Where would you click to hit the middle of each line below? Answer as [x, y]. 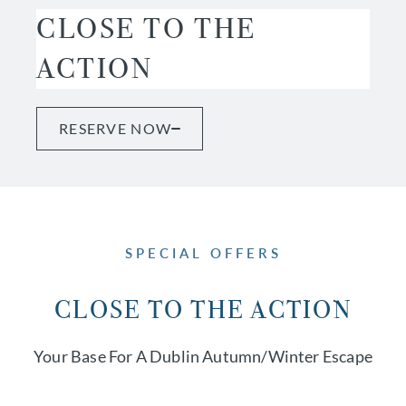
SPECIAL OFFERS [203, 253]
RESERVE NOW [116, 128]
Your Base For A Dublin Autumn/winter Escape [203, 356]
